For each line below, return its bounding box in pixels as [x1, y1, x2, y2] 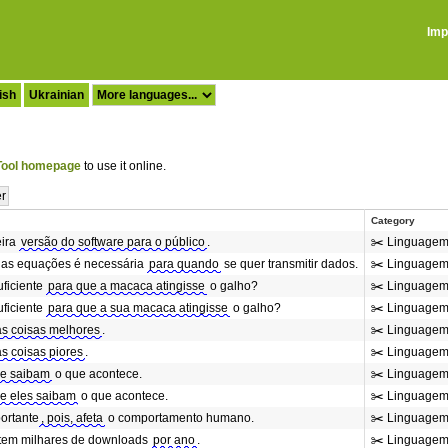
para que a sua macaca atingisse [48, 301, 228, 315]
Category [371, 215, 415, 226]
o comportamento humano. [105, 411, 254, 425]
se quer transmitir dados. [221, 257, 358, 271]
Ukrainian [29, 88, 84, 102]
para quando [149, 257, 219, 271]
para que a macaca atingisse [48, 279, 205, 293]
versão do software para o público [21, 235, 205, 249]
